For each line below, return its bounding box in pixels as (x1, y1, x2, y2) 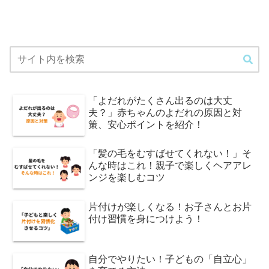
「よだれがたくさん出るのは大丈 (88, 95, 233, 106)
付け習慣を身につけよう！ (88, 213, 204, 224)
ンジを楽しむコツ (88, 172, 166, 183)
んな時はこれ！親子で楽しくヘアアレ (88, 160, 252, 171)
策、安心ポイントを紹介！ (88, 119, 204, 130)
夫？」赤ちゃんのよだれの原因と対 (88, 107, 243, 118)
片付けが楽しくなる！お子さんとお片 (88, 201, 252, 212)
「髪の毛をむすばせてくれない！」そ (88, 148, 252, 159)
